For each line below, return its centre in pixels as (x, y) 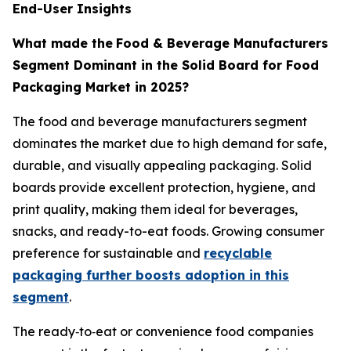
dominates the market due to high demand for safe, (170, 143)
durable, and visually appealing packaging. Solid (162, 165)
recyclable (238, 253)
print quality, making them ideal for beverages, (155, 209)
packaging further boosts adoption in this (151, 275)
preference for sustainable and (108, 253)
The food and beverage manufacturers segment (160, 121)
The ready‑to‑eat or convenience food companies (163, 331)
